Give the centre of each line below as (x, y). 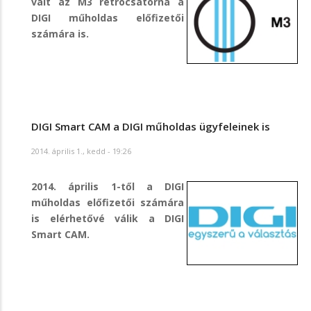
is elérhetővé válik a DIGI (108, 219)
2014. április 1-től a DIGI (108, 187)
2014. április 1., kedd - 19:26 (81, 151)
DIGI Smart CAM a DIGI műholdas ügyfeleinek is (151, 126)
